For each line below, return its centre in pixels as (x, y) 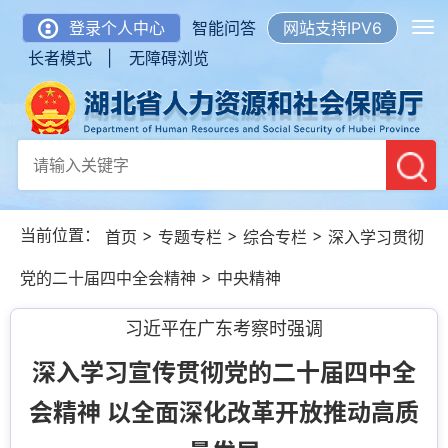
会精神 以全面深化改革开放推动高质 (224, 413)
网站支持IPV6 (332, 28)
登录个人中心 (117, 28)
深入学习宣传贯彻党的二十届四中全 (224, 373)
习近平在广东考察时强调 (224, 329)
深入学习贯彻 (376, 236)
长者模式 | (70, 58)
